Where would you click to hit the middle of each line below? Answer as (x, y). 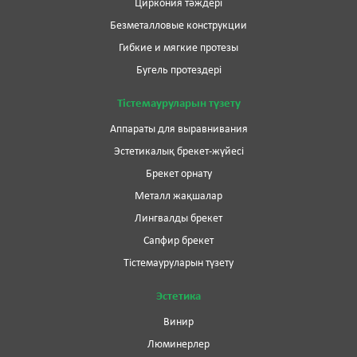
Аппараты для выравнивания (178, 129)
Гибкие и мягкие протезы (178, 48)
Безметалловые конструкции (178, 25)
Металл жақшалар (178, 196)
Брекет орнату (178, 174)
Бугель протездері (178, 70)
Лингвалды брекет (178, 218)
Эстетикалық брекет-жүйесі (178, 151)
